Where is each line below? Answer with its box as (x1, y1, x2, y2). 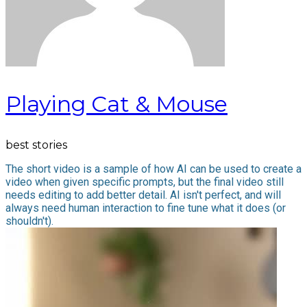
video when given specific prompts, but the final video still (5, 175, 284, 189)
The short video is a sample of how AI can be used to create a (5, 162, 302, 176)
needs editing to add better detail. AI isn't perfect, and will (5, 188, 281, 202)
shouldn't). (5, 214, 53, 228)
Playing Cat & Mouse (5, 90, 228, 117)
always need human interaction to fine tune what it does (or (5, 201, 286, 215)
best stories (5, 138, 67, 152)
